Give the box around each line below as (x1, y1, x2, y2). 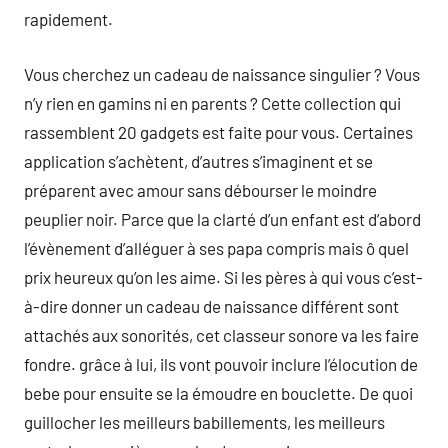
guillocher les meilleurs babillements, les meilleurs (24, 411, 385, 432)
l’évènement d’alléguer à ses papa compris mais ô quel (24, 237, 409, 258)
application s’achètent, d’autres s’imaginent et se (24, 150, 373, 171)
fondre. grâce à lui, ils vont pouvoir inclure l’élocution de (24, 353, 418, 374)
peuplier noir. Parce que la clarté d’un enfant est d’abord (24, 208, 421, 229)
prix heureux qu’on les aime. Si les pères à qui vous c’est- (24, 266, 423, 287)
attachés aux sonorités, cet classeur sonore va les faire (24, 324, 419, 345)
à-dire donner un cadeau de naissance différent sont (24, 295, 399, 316)
